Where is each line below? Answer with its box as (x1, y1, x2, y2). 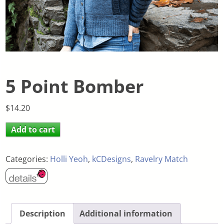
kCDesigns (92, 153, 131, 164)
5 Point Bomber (5, 73, 144, 98)
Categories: (5, 153, 50, 164)
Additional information (79, 208, 173, 219)
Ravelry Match (135, 153, 188, 164)
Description (19, 208, 66, 219)
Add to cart (11, 123, 55, 135)
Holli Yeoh (50, 153, 88, 164)
